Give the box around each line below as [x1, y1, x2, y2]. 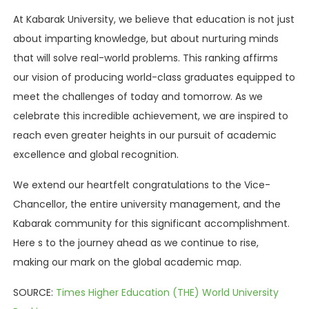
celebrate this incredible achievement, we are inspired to [13, 108, 288, 123]
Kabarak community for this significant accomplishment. [13, 216, 290, 230]
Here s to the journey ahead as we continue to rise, [13, 235, 259, 250]
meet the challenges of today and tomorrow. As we [13, 89, 263, 103]
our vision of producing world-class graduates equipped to [13, 70, 295, 84]
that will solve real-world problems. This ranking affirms [13, 50, 278, 65]
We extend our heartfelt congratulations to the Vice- [13, 177, 270, 192]
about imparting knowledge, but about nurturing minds [13, 31, 279, 46]
